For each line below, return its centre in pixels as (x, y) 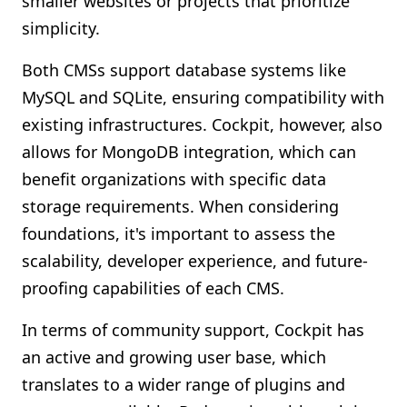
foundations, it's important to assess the (179, 233)
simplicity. (61, 28)
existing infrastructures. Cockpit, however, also (202, 124)
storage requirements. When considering (180, 206)
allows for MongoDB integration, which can (189, 152)
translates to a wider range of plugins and (184, 384)
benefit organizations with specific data (174, 179)
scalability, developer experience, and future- (195, 261)
